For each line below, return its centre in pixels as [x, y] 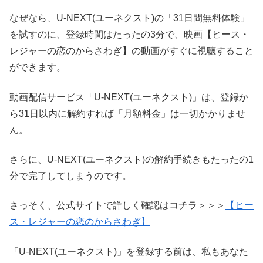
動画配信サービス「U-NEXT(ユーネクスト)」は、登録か [129, 97]
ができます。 [38, 68]
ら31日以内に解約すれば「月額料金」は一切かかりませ [127, 113]
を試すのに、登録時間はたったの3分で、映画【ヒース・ [129, 35]
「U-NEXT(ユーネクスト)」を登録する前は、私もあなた [129, 251]
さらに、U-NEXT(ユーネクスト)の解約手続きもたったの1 [131, 159]
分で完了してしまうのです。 [70, 176]
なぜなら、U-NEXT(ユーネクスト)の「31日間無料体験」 [129, 18]
